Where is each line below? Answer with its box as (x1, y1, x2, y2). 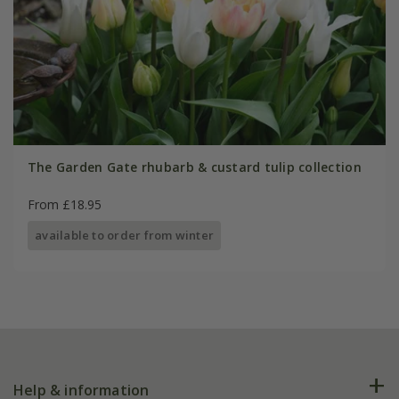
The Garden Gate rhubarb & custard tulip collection (27, 158, 362, 175)
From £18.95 (27, 195, 102, 213)
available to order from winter (35, 226, 215, 243)
